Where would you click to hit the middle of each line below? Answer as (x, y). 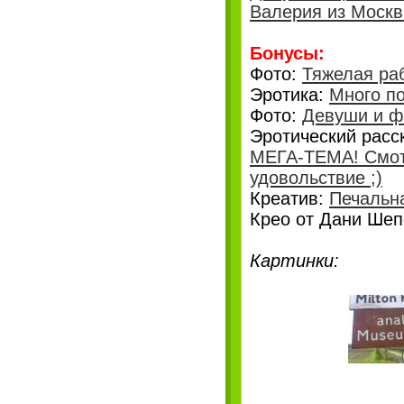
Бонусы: (287, 53)
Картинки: (294, 261)
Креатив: (289, 198)
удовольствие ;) (316, 178)
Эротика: (289, 95)
